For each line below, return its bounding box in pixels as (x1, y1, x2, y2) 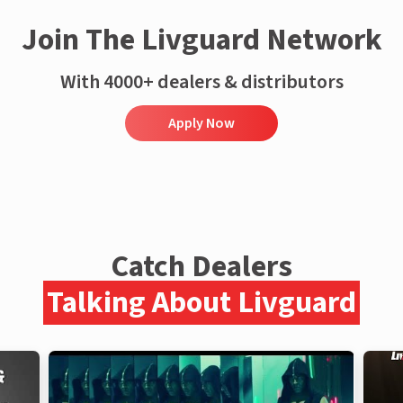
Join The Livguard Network (21, 18, 382, 63)
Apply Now (168, 113, 235, 134)
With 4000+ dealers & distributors (59, 67, 344, 97)
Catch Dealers (111, 245, 292, 290)
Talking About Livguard (47, 281, 356, 326)
